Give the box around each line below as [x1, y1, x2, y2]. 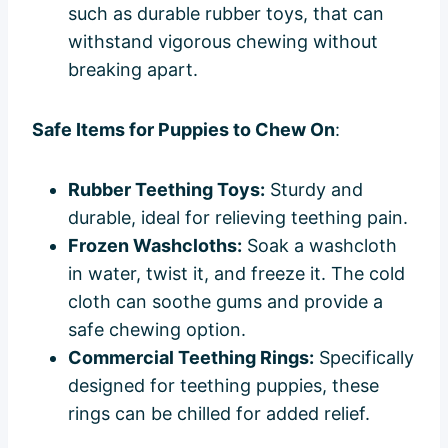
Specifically [314, 346, 414, 368]
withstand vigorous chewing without [68, 30, 378, 52]
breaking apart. [68, 58, 198, 80]
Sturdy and [265, 178, 363, 200]
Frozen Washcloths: [68, 234, 242, 256]
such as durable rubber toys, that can [68, 2, 384, 24]
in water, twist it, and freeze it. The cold [68, 262, 405, 284]
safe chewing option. [68, 318, 246, 340]
